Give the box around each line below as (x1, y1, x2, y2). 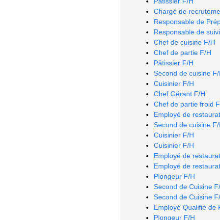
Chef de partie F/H (154, 48, 211, 56)
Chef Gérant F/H (154, 89, 205, 98)
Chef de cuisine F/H (154, 38, 215, 46)
